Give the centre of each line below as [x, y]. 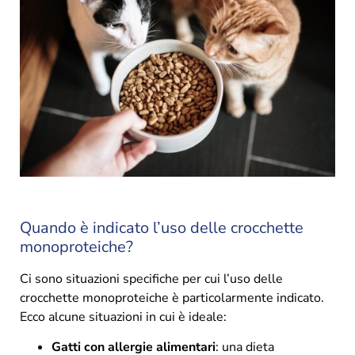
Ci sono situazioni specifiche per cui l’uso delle [151, 279]
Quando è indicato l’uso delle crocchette [162, 227]
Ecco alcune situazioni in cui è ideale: [123, 317]
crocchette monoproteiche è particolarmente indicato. [172, 298]
